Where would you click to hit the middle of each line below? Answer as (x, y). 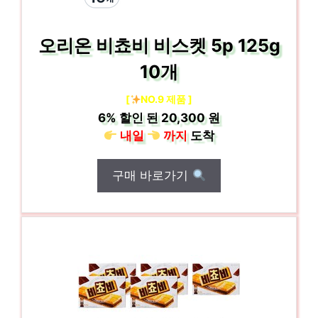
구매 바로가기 (152, 175)
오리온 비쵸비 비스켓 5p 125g (159, 45)
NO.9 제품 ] (167, 99)
